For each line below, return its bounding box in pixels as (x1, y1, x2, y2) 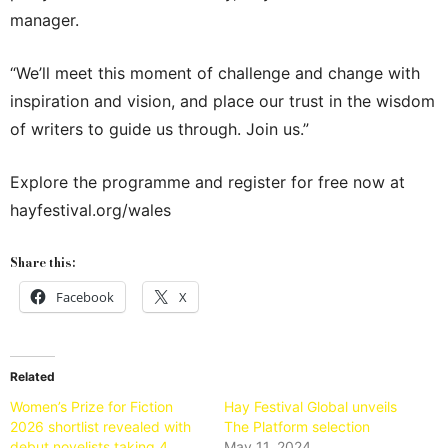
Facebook (56, 287, 114, 306)
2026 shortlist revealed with (10, 417, 191, 435)
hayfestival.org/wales (10, 199, 171, 220)
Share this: (10, 252, 75, 272)
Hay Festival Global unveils (224, 397, 397, 415)
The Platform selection (224, 417, 370, 435)
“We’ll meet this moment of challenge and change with (10, 62, 420, 83)
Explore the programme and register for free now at (10, 171, 405, 192)
